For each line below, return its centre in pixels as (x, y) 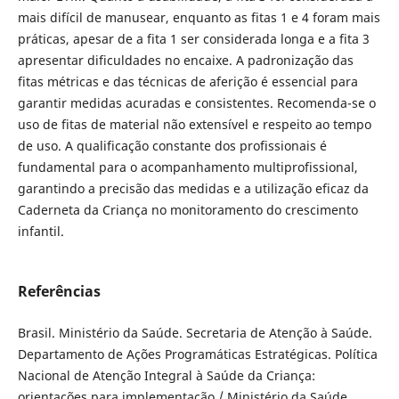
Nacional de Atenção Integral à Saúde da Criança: (166, 376)
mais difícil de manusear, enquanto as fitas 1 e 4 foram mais (199, 18)
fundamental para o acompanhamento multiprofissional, (187, 167)
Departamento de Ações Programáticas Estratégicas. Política (197, 354)
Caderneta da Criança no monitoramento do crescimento (187, 210)
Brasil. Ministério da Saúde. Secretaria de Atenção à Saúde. (195, 333)
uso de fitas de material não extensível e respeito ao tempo (194, 125)
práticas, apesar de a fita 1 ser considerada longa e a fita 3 (193, 39)
